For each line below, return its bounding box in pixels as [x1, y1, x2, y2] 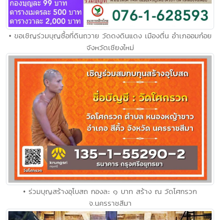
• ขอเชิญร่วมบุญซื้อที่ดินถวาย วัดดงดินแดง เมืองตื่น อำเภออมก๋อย [8, 30, 212, 41]
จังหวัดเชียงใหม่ [86, 42, 134, 53]
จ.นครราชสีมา [88, 198, 132, 209]
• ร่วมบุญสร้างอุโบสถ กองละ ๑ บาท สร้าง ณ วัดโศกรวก [23, 186, 197, 197]
